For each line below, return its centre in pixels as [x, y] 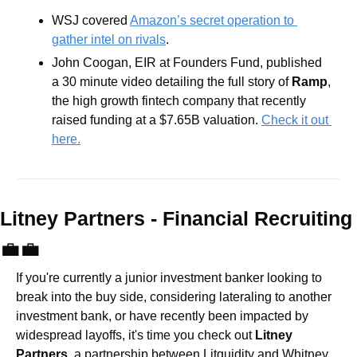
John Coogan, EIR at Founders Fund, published [187, 62]
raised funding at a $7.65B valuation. [157, 120]
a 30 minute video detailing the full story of [172, 81]
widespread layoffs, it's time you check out [135, 335]
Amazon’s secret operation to [212, 20]
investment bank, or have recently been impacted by [162, 316]
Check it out [295, 120]
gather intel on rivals [109, 39]
